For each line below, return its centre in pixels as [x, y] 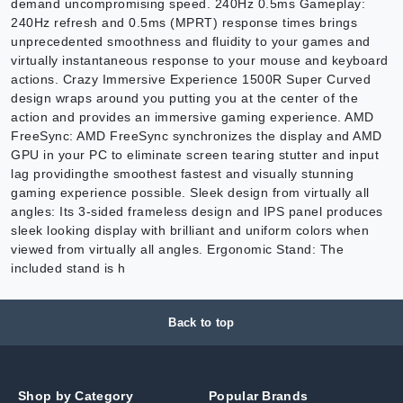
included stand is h [68, 268]
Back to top [201, 322]
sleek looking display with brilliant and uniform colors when [190, 230]
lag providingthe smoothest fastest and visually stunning [182, 173]
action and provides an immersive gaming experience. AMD [193, 116]
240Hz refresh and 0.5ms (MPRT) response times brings [184, 22]
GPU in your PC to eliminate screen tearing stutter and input [195, 154]
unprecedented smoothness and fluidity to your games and [191, 41]
